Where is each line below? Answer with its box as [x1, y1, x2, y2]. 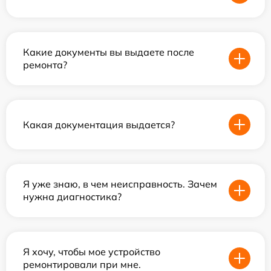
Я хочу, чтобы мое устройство [23, 246, 160, 258]
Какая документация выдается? [23, 118, 175, 131]
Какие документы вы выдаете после [23, 46, 194, 58]
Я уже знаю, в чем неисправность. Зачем [23, 178, 217, 190]
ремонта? [23, 59, 67, 71]
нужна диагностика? [23, 191, 122, 203]
